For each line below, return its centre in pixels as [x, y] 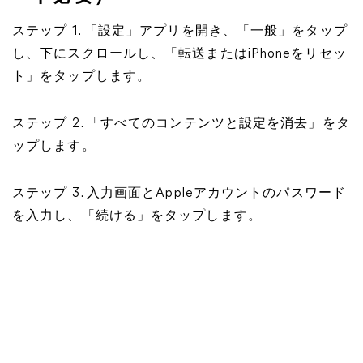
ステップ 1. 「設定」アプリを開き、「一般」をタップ [180, 32]
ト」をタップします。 [82, 77]
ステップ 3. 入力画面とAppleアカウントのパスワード [179, 194]
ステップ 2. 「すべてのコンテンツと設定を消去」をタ [181, 124]
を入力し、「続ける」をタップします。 [137, 216]
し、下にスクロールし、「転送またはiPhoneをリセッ [179, 54]
